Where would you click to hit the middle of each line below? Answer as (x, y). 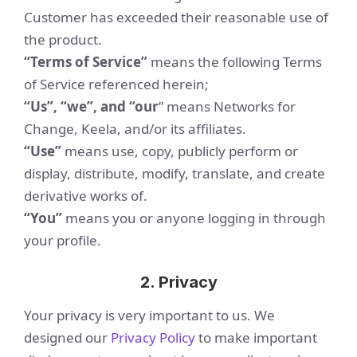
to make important (256, 337)
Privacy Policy (153, 337)
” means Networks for (227, 106)
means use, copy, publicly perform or (180, 151)
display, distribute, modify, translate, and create (175, 173)
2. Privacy (178, 282)
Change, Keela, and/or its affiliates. (135, 129)
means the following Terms (235, 62)
